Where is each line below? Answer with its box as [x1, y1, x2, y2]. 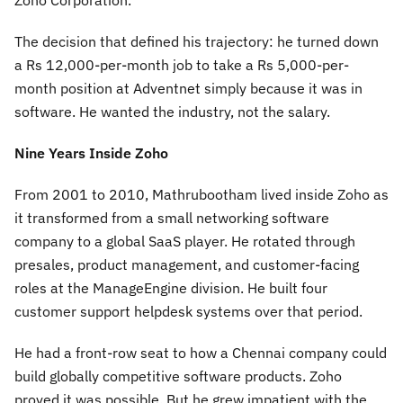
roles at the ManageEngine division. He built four [14, 279, 327, 297]
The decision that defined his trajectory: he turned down [14, 32, 379, 50]
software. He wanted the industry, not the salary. [14, 103, 330, 121]
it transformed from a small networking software [14, 209, 329, 227]
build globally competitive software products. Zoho [14, 367, 342, 385]
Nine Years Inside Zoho [14, 144, 168, 162]
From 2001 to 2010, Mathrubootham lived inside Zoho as [14, 185, 389, 203]
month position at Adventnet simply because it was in [14, 79, 363, 97]
